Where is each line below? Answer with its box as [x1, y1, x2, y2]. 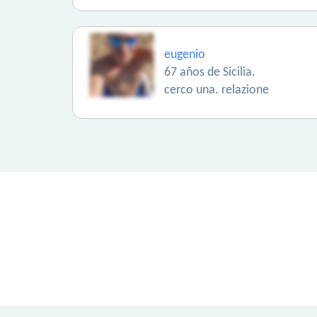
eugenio [164, 48, 205, 62]
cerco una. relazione [164, 83, 269, 97]
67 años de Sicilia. [164, 66, 255, 79]
